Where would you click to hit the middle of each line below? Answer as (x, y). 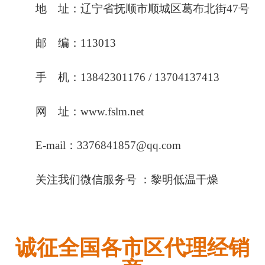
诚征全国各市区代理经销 (132, 248)
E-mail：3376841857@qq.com (97, 146)
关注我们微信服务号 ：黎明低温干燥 (116, 180)
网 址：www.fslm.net (79, 111)
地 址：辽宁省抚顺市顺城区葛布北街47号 (132, 8)
